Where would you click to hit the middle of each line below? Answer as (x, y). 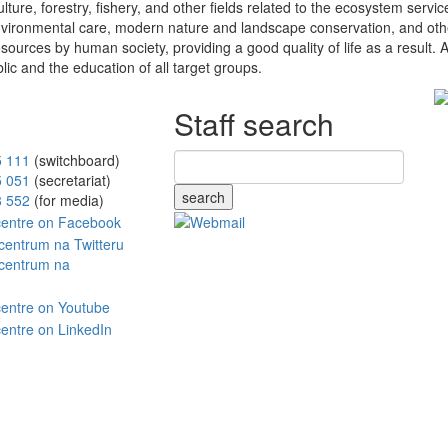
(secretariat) (70, 179)
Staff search (253, 123)
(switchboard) (74, 159)
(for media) (66, 199)
